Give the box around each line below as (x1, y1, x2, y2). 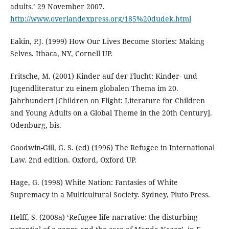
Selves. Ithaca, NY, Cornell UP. (10, 49, 112, 59)
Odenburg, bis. (10, 120, 61, 130)
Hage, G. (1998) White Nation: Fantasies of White (10, 177, 178, 188)
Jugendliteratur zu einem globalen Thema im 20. (10, 83, 178, 94)
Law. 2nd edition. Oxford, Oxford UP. (10, 155, 136, 165)
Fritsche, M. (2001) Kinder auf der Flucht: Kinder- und (10, 71, 197, 81)
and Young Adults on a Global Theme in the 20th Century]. (10, 108, 212, 118)
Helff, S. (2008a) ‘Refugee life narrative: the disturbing (10, 212, 198, 222)
